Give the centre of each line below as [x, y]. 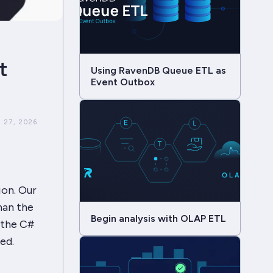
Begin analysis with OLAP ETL [158, 218]
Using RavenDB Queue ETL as [158, 70]
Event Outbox [122, 82]
